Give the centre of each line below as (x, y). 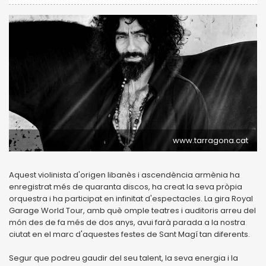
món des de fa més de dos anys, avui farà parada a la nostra (127, 222)
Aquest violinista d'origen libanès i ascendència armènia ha (124, 175)
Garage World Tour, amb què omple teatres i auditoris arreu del (132, 210)
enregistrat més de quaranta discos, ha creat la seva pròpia (126, 186)
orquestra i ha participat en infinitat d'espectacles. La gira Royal (131, 198)
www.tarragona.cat (210, 140)
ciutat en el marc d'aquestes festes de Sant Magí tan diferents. (129, 234)
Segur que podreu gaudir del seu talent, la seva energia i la (123, 258)
